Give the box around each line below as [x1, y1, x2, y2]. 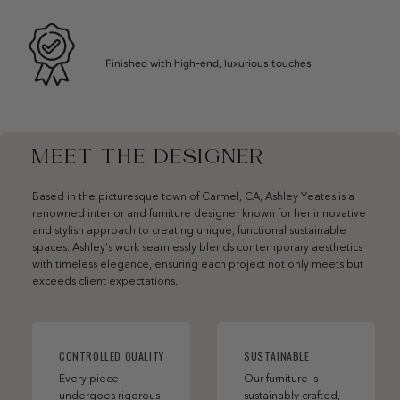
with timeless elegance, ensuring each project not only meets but [32, 260, 363, 271]
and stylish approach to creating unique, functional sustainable [32, 226, 346, 237]
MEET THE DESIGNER [32, 145, 264, 171]
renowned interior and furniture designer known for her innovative [32, 209, 366, 221]
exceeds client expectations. [32, 277, 178, 288]
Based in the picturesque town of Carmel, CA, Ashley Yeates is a [32, 192, 354, 204]
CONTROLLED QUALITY [59, 347, 164, 363]
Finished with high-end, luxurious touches [105, 57, 312, 71]
